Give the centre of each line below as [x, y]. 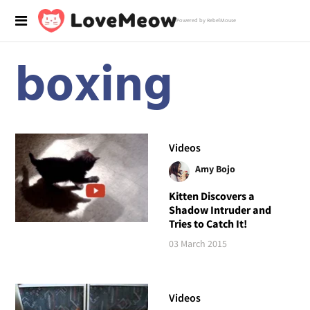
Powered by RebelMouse [206, 21]
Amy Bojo [215, 168]
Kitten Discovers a [211, 195]
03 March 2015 [198, 243]
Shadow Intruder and [220, 209]
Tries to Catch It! [208, 223]
